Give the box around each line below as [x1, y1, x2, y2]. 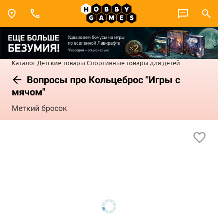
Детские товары [37, 58, 85, 67]
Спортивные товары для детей [87, 58, 180, 67]
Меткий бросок [12, 104, 67, 113]
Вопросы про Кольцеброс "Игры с [24, 73, 180, 86]
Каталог [12, 58, 36, 67]
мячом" [12, 86, 45, 98]
